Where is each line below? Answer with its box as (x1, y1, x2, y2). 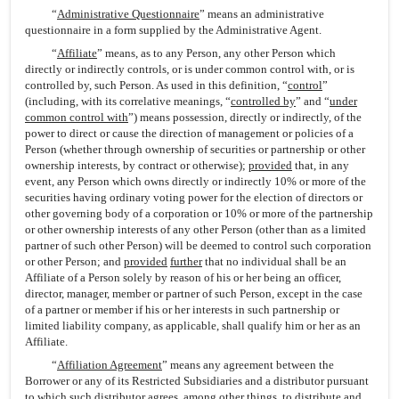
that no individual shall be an (202, 255, 346, 268)
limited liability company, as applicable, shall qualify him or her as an (25, 319, 361, 332)
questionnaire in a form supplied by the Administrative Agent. (25, 23, 322, 37)
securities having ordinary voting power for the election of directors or (25, 191, 362, 204)
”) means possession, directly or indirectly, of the (128, 110, 362, 124)
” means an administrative (199, 7, 324, 20)
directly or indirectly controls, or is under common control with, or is (25, 62, 354, 76)
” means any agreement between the (162, 358, 334, 371)
